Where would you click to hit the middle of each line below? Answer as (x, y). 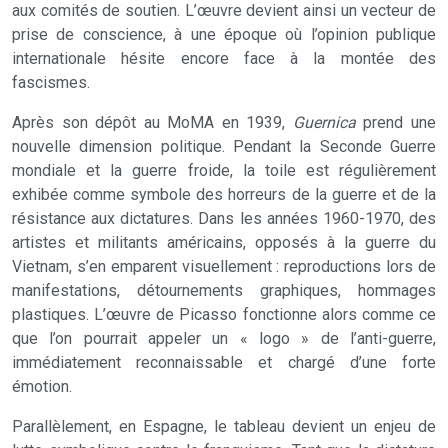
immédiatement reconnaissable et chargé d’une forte (224, 362)
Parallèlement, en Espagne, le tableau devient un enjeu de (224, 426)
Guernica (324, 122)
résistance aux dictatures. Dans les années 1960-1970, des (224, 218)
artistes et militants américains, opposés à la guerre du (224, 242)
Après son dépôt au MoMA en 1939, (152, 122)
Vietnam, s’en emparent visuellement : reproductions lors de (224, 266)
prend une (396, 122)
